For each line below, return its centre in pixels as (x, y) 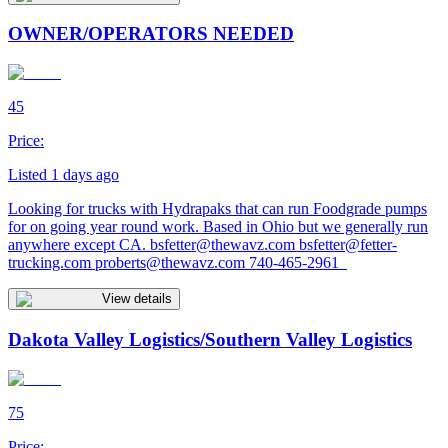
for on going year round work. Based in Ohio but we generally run (218, 227)
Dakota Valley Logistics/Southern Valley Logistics (210, 339)
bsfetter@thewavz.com (222, 245)
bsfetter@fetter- (348, 245)
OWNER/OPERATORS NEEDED (151, 34)
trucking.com (49, 263)
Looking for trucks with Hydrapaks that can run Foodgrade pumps (217, 209)
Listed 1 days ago (63, 175)
